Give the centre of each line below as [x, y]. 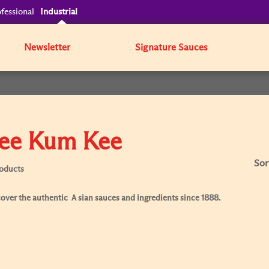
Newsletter [47, 47]
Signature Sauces [172, 47]
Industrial [59, 12]
